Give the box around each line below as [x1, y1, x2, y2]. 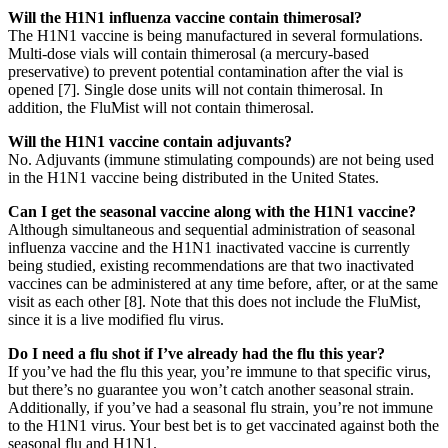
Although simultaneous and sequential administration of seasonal [8, 220, 415, 238]
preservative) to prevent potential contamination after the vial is [8, 62, 403, 80]
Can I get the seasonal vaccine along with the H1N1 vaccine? [8, 202, 416, 220]
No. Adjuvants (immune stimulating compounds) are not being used [8, 150, 434, 168]
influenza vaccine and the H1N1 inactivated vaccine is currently [8, 238, 410, 256]
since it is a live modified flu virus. [8, 310, 224, 328]
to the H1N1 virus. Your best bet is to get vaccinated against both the [8, 416, 439, 434]
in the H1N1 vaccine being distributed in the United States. [8, 168, 379, 186]
